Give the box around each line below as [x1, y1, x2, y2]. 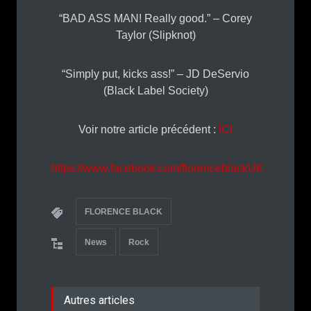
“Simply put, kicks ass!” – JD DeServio [62, 67, 249, 80]
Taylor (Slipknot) [115, 28, 196, 41]
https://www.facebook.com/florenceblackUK [51, 162, 264, 174]
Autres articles [64, 293, 135, 307]
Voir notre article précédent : [78, 123, 219, 135]
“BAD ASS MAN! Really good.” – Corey [59, 12, 252, 24]
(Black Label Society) [103, 84, 208, 96]
